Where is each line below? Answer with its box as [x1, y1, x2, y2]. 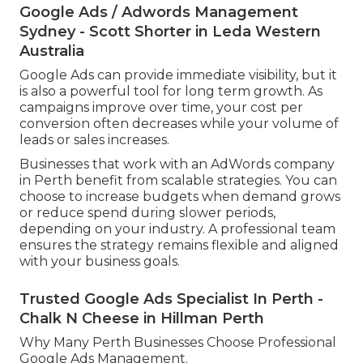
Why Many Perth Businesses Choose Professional [19, 335, 336, 351]
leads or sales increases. [19, 132, 169, 148]
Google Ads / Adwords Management [19, 3, 298, 22]
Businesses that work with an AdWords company [19, 156, 335, 173]
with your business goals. [19, 254, 180, 270]
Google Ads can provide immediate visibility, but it [19, 67, 337, 83]
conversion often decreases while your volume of [19, 116, 339, 132]
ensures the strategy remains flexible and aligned [19, 237, 339, 254]
